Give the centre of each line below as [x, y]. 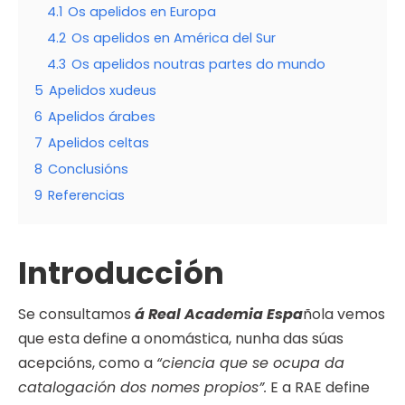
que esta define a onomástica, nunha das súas [181, 339]
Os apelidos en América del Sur [174, 38]
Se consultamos [76, 315]
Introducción [121, 273]
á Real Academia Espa [219, 315]
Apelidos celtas [99, 143]
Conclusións [88, 170]
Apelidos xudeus [103, 91]
